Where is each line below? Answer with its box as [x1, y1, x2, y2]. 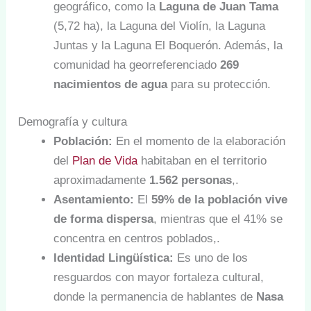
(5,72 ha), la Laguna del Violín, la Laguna [53, 19, 266, 33]
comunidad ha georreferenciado [53, 58, 221, 72]
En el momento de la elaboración [112, 134, 286, 148]
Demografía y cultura [18, 115, 128, 128]
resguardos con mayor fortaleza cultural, [53, 270, 264, 284]
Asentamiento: [53, 192, 135, 206]
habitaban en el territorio [137, 153, 267, 167]
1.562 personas [149, 173, 233, 187]
